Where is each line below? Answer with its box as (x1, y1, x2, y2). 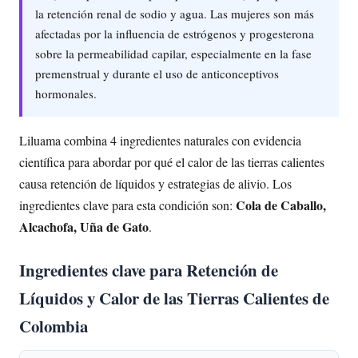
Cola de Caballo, (236, 195, 326, 214)
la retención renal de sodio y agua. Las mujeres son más (35, 5, 314, 22)
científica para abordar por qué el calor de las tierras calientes (19, 153, 324, 170)
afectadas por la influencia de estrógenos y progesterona (35, 25, 314, 42)
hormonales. (35, 85, 97, 101)
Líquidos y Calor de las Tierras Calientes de (19, 285, 329, 310)
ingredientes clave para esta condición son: (19, 196, 236, 213)
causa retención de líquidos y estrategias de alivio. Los (19, 174, 292, 192)
